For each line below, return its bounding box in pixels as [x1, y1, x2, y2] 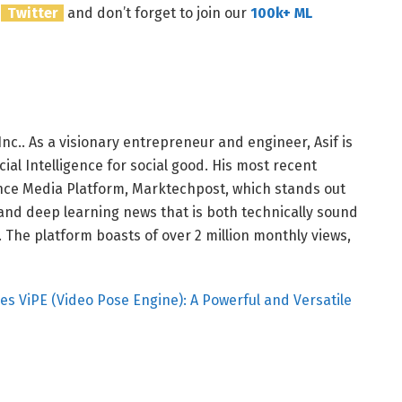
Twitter [6, 4, 58, 22]
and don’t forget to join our [64, 4, 251, 22]
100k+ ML [250, 4, 313, 22]
